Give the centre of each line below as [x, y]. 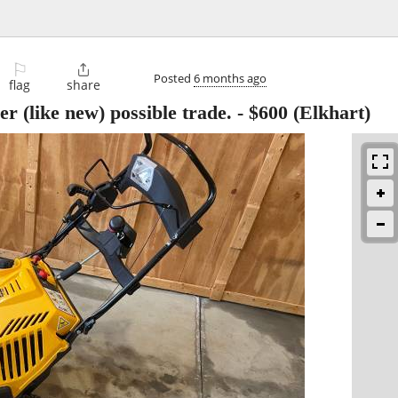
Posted [174, 78]
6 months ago [230, 78]
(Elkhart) [329, 113]
